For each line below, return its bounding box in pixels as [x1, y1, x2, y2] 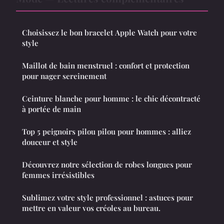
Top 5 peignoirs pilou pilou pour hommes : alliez [22, 126, 191, 136]
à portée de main [22, 103, 81, 114]
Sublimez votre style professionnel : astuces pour [22, 192, 193, 202]
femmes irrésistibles [22, 169, 94, 180]
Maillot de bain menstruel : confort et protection [22, 60, 189, 70]
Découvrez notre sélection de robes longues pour [22, 159, 192, 169]
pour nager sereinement [22, 70, 106, 81]
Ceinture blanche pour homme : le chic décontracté [22, 93, 200, 103]
